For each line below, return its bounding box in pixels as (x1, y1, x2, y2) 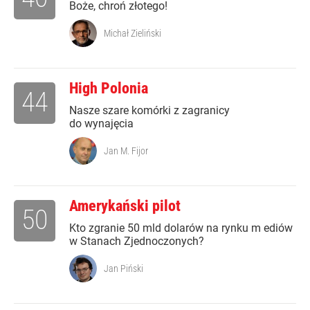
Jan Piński (104, 263, 143, 275)
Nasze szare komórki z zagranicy (69, 104, 230, 118)
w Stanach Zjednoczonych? (69, 235, 204, 248)
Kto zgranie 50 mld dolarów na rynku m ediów (69, 221, 293, 235)
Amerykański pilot (69, 197, 181, 215)
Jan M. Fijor (104, 145, 148, 157)
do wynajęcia (69, 117, 134, 131)
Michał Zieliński (104, 28, 161, 39)
